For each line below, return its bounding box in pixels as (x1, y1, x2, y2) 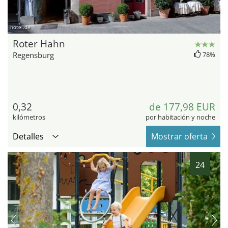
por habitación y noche (146, 112, 215, 122)
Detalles (13, 131, 44, 142)
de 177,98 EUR (149, 100, 215, 114)
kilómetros (13, 112, 45, 122)
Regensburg (13, 50, 54, 61)
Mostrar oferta (151, 131, 208, 142)
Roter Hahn (13, 37, 65, 51)
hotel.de (10, 23, 31, 31)
